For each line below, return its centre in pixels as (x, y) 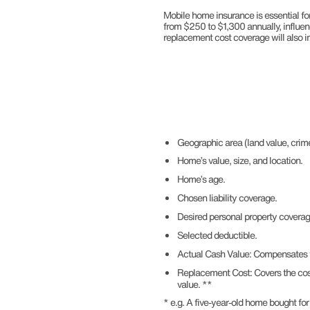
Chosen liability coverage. (227, 198)
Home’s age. (201, 179)
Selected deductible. (217, 235)
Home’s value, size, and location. (240, 160)
